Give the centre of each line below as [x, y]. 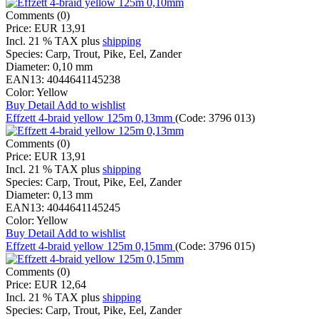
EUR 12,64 [60, 285]
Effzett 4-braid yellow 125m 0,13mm [90, 118]
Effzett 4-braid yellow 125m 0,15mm [90, 246]
